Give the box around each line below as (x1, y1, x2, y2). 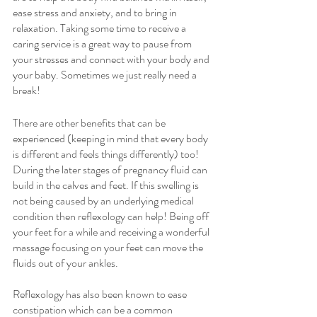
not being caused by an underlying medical (13, 192, 196, 209)
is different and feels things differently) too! (13, 145, 201, 162)
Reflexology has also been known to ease (13, 285, 189, 302)
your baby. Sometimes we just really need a (13, 66, 199, 83)
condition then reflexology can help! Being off (13, 207, 211, 224)
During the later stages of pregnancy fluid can (13, 161, 209, 178)
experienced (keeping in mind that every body (13, 129, 210, 146)
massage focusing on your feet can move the (13, 238, 205, 255)
